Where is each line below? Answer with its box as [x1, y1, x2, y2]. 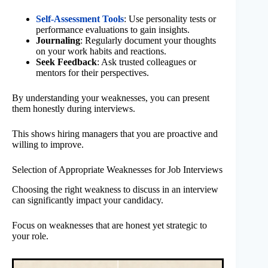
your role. [12, 230, 48, 241]
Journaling [36, 35, 80, 46]
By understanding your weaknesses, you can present [12, 93, 209, 103]
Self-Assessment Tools [36, 14, 124, 25]
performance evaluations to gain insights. [36, 25, 190, 35]
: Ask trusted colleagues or [97, 57, 196, 68]
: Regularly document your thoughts [80, 35, 216, 46]
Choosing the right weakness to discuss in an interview [12, 184, 218, 194]
